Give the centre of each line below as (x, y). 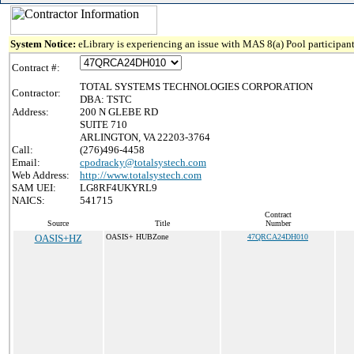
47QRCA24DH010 (278, 237)
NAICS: (28, 200)
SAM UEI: (34, 188)
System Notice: (44, 44)
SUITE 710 (104, 124)
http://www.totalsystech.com (141, 175)
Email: (26, 162)
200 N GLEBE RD (119, 112)
